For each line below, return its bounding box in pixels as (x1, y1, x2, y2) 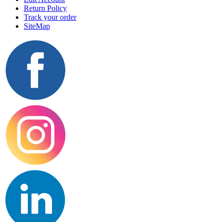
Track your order (24, 12, 76, 21)
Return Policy (24, 3, 67, 12)
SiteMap (24, 21, 50, 30)
